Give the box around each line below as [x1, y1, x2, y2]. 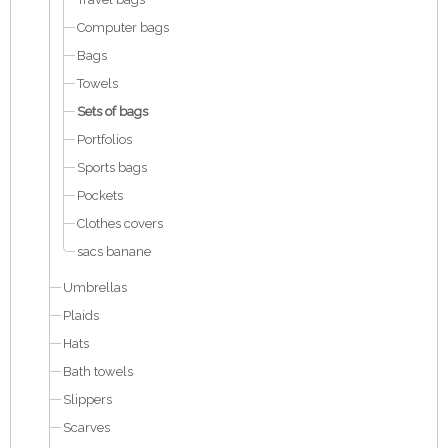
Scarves [63, 420, 110, 435]
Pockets [77, 188, 123, 203]
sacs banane [77, 244, 151, 259]
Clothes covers [77, 216, 163, 231]
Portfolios [77, 132, 132, 147]
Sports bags [77, 160, 147, 175]
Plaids [63, 308, 99, 323]
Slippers [63, 392, 112, 407]
